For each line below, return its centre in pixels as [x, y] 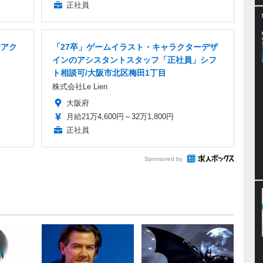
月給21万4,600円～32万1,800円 [120, 116]
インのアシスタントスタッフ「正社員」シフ [134, 60]
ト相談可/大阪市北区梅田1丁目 [109, 73]
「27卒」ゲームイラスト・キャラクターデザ [135, 47]
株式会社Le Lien [80, 86]
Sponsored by [163, 159]
